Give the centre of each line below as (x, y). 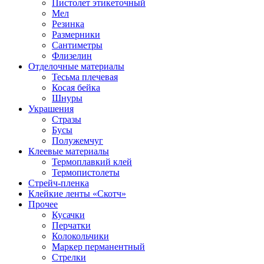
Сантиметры (77, 45)
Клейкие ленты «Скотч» (77, 193)
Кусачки (68, 214)
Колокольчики (80, 236)
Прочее (43, 204)
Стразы (67, 119)
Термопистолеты (86, 172)
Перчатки (71, 225)
